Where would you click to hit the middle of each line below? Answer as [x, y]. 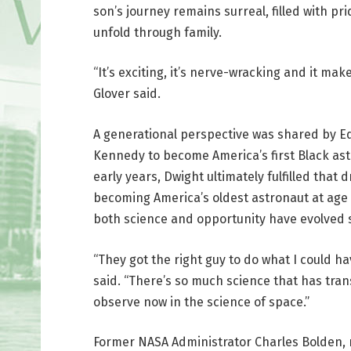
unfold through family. [157, 32]
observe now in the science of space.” [201, 302]
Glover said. [127, 94]
